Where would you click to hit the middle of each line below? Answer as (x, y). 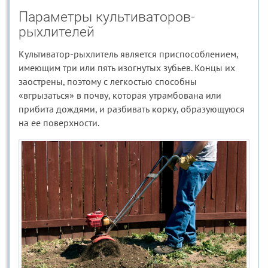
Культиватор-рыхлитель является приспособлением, (128, 54)
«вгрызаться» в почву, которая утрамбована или (120, 95)
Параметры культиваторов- (107, 17)
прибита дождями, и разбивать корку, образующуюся (132, 109)
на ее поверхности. (59, 123)
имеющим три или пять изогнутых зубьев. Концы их (127, 68)
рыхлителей (57, 32)
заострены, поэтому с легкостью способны (108, 81)
